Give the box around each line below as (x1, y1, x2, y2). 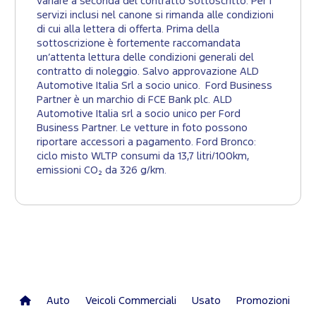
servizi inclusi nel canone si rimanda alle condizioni (37, 11, 274, 20)
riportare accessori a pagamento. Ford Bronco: (37, 138, 256, 147)
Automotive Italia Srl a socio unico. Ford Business (37, 81, 272, 91)
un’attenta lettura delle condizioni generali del (37, 53, 254, 63)
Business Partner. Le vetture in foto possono (37, 123, 248, 133)
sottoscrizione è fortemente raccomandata (37, 39, 241, 49)
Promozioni (236, 296, 290, 306)
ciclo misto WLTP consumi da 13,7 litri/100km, (37, 152, 249, 162)
